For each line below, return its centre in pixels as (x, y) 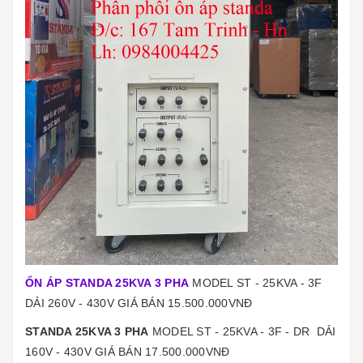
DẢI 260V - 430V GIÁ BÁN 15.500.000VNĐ (139, 303)
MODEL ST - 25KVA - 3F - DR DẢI (242, 331)
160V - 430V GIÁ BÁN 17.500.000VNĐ (128, 351)
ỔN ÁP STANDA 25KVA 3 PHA (107, 282)
